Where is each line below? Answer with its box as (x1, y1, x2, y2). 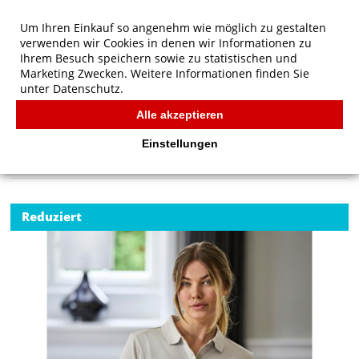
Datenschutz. (53, 81, 123, 96)
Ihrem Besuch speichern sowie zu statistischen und (20, 50, 297, 66)
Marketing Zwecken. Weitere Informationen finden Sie (20, 66, 309, 81)
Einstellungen (141, 137, 218, 150)
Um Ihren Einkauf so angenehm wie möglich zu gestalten (20, 20, 326, 35)
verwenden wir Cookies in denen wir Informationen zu (20, 35, 312, 50)
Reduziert (22, 208, 83, 224)
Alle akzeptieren (135, 108, 224, 121)
